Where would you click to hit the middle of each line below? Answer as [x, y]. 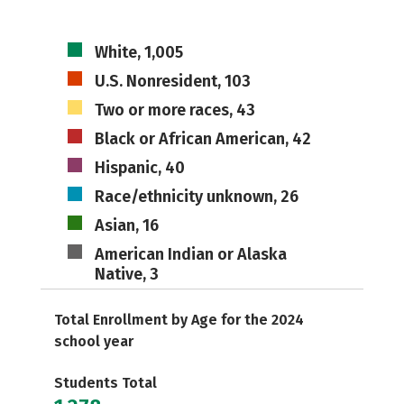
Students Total [106, 383]
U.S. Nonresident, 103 [172, 81]
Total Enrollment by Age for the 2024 [179, 320]
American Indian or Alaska [190, 254]
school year [94, 341]
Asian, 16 [126, 225]
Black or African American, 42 [202, 139]
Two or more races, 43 [174, 110]
